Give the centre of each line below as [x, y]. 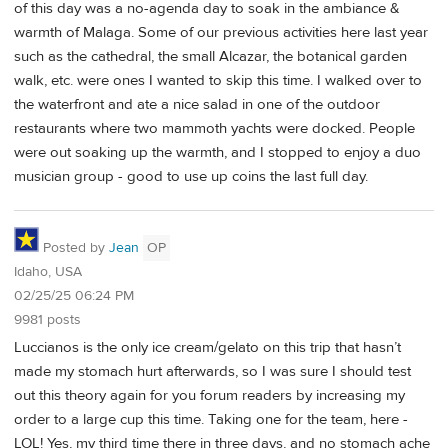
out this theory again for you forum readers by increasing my [209, 396]
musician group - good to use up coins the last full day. [191, 176]
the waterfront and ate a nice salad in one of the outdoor [197, 104]
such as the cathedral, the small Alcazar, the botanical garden [210, 56]
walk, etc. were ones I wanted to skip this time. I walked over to [218, 80]
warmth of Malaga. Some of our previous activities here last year [221, 32]
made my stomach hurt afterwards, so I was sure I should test [212, 372]
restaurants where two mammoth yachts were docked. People [214, 128]
